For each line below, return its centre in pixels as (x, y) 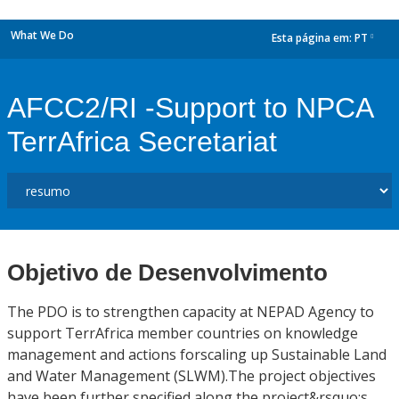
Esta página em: (313, 38)
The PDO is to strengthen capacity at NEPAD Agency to (191, 312)
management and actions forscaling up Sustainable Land (197, 354)
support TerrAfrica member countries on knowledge (183, 333)
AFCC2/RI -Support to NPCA (190, 108)
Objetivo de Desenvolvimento (167, 273)
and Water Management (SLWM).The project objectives (191, 376)
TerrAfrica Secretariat (142, 142)
